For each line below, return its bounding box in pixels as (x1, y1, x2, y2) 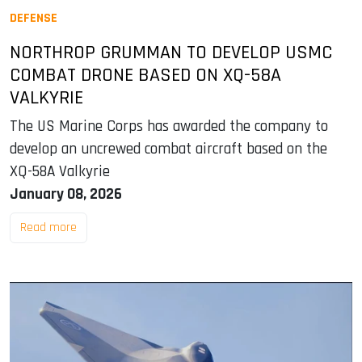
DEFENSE (10, 10, 57, 27)
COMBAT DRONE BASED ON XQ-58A (10, 63, 281, 88)
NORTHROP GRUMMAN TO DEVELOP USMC (10, 40, 332, 65)
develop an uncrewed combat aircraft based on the (10, 139, 327, 160)
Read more (20, 219, 77, 237)
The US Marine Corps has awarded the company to (10, 116, 328, 137)
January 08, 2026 (10, 184, 122, 205)
